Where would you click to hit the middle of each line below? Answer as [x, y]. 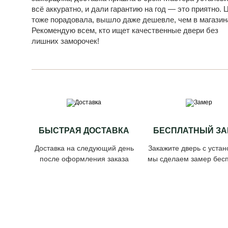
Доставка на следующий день [84, 148]
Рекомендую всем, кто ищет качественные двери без [125, 30]
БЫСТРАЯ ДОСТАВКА [84, 131]
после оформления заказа [84, 159]
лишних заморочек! [65, 41]
